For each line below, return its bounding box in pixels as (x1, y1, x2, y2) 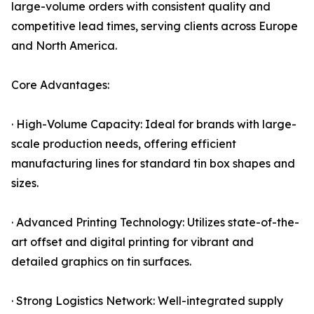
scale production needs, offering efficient (11, 137, 236, 151)
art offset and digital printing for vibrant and (11, 235, 254, 250)
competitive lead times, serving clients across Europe (11, 19, 298, 34)
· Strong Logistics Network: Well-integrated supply (11, 294, 283, 308)
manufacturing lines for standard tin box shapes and (11, 156, 295, 171)
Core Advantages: (11, 78, 109, 93)
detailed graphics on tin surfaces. (11, 254, 191, 269)
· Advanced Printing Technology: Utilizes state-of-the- (11, 215, 299, 230)
